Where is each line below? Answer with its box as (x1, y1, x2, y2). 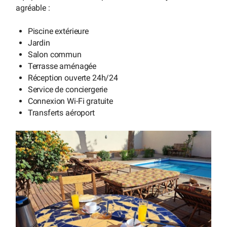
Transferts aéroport (27, 108, 95, 118)
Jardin (27, 38, 50, 48)
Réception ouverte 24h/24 (27, 73, 118, 83)
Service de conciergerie (27, 85, 108, 95)
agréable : (16, 3, 50, 13)
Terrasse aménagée (27, 61, 97, 71)
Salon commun (27, 50, 82, 60)
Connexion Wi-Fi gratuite (27, 96, 113, 106)
